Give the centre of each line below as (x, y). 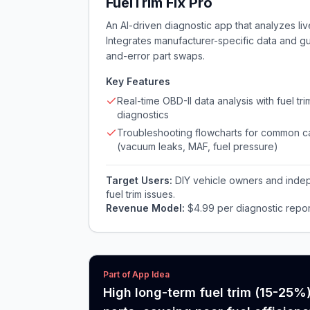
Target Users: (140, 180)
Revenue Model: (147, 208)
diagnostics (143, 115)
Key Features (138, 81)
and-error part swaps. (155, 56)
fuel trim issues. (140, 194)
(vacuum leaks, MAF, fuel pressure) (198, 146)
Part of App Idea (136, 274)
